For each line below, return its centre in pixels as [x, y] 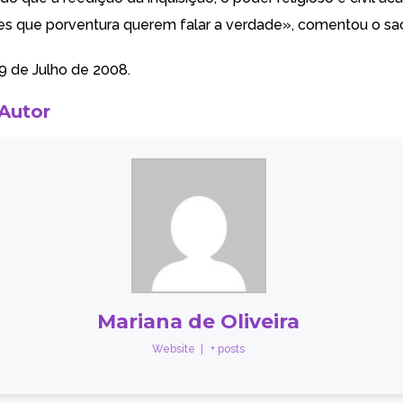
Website [174, 349]
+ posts [228, 349]
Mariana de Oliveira [199, 322]
